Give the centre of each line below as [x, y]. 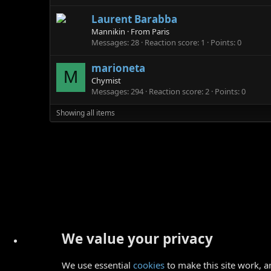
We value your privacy [137, 238]
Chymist [106, 80]
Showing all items [86, 113]
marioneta [118, 68]
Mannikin [108, 31]
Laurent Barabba [134, 19]
